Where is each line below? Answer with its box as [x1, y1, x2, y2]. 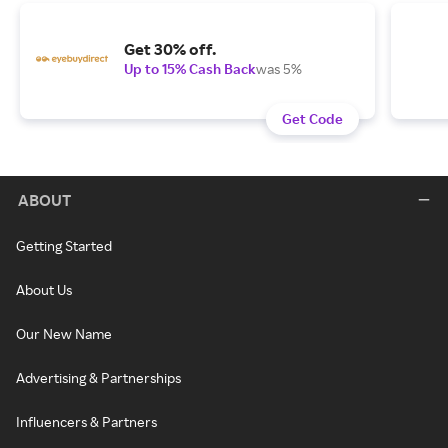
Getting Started [16, 237, 112, 255]
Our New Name [16, 325, 112, 343]
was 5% [256, 60, 302, 78]
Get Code [282, 110, 343, 128]
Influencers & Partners [16, 413, 157, 431]
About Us [16, 281, 72, 299]
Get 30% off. [124, 39, 216, 60]
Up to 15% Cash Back [124, 60, 256, 78]
